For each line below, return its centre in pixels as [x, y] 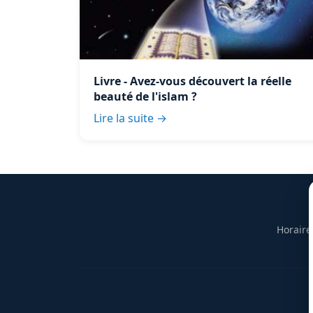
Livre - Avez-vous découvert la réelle [192, 81]
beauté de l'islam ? [145, 96]
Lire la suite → [130, 118]
